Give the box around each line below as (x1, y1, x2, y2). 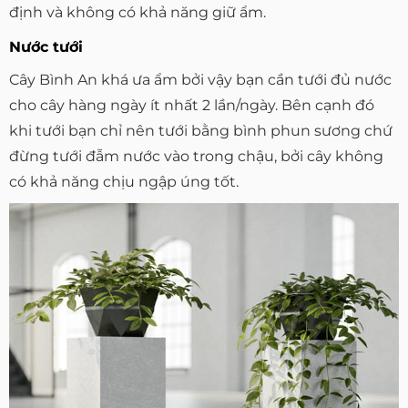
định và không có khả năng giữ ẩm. (9, 4, 266, 22)
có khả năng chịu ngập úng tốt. (9, 172, 239, 190)
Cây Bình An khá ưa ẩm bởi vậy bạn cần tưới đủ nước (9, 70, 392, 88)
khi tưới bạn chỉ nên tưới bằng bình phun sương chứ (9, 121, 393, 139)
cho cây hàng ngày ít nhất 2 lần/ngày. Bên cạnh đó (9, 96, 374, 114)
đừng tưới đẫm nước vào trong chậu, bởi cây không (9, 147, 383, 165)
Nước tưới (9, 37, 83, 56)
